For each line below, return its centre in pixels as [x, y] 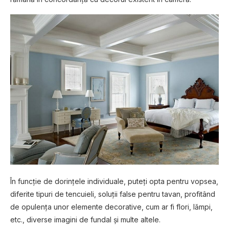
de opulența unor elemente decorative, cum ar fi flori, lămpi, [111, 207]
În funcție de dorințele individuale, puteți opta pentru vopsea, [114, 181]
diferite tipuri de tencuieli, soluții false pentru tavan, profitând [113, 194]
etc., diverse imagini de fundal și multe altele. [85, 220]
